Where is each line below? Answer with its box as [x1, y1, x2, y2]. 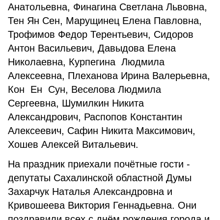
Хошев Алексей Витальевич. [8, 139, 138, 150]
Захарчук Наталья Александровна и [8, 186, 172, 197]
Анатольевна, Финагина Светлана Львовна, [8, 1, 207, 12]
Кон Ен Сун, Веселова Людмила [8, 84, 161, 95]
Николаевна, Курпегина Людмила [8, 56, 165, 67]
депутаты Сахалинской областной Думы [8, 172, 192, 183]
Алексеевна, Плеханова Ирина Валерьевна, [8, 70, 210, 81]
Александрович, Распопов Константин [8, 111, 182, 122]
